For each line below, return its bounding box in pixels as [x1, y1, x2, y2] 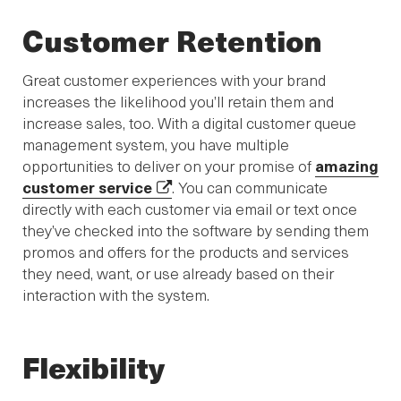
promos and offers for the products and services [22, 240, 349, 262]
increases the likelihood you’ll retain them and [22, 90, 334, 112]
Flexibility [22, 344, 165, 388]
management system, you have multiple [22, 132, 289, 155]
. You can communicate [172, 175, 328, 198]
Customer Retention [22, 17, 322, 61]
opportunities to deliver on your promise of [22, 154, 315, 176]
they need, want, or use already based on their [22, 261, 334, 284]
